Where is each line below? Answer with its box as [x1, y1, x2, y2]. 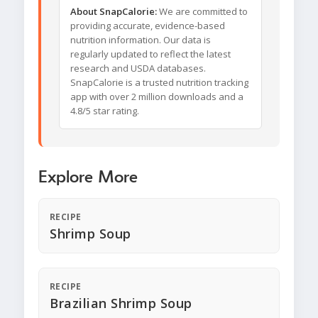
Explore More [38, 169, 138, 187]
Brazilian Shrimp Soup [50, 295, 192, 312]
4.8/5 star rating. [70, 104, 139, 118]
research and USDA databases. [70, 62, 206, 75]
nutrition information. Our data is [70, 33, 211, 47]
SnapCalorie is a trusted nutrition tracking [70, 76, 248, 89]
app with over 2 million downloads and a [70, 90, 243, 104]
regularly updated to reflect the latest [70, 48, 231, 61]
